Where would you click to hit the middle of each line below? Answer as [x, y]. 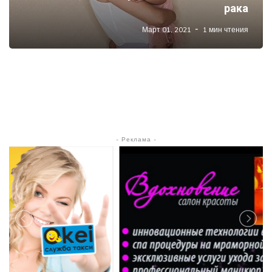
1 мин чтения [226, 29]
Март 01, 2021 [167, 29]
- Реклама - [136, 139]
